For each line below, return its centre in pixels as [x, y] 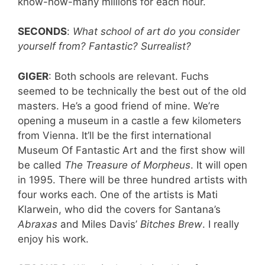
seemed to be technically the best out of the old [132, 91]
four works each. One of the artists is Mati [118, 194]
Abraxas [38, 224]
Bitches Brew [171, 224]
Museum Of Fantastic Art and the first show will [131, 150]
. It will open [219, 165]
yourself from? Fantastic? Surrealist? [104, 46]
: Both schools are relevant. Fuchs [129, 76]
